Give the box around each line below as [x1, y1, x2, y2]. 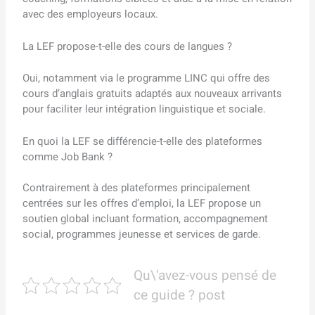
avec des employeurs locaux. [22, 6, 159, 22]
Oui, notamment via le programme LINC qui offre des [22, 70, 271, 86]
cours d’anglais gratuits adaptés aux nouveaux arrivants [22, 85, 283, 101]
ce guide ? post [133, 285, 225, 306]
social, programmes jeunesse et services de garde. [22, 226, 262, 243]
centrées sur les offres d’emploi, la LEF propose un [22, 195, 262, 212]
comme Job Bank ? [22, 148, 113, 165]
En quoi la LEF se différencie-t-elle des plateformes [22, 133, 263, 149]
